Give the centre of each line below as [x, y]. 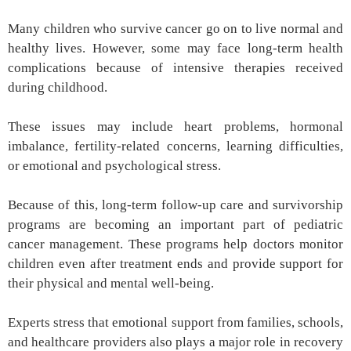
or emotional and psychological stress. [114, 166]
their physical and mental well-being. [111, 284]
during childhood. [58, 88]
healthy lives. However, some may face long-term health [175, 49]
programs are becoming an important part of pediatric [175, 225]
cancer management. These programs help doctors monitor [175, 244]
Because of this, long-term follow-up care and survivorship [175, 205]
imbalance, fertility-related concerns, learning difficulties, [175, 147]
